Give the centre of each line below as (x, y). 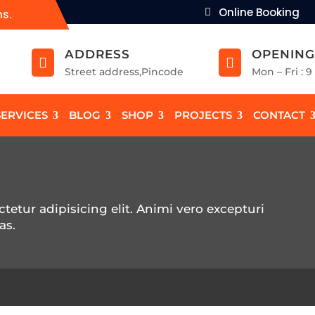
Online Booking (259, 12)
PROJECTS (204, 115)
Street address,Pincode (124, 72)
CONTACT (279, 115)
